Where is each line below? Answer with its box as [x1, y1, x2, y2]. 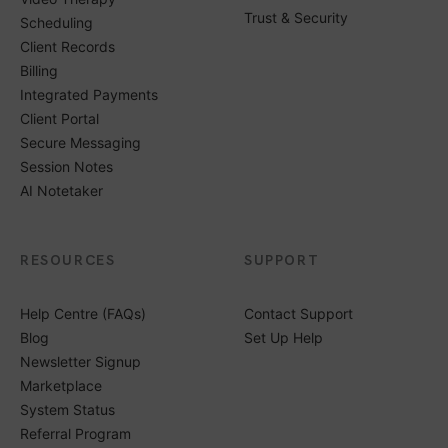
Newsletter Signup [20, 352, 141, 370]
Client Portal [20, 110, 99, 127]
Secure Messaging [20, 134, 141, 151]
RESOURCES [20, 251, 116, 269]
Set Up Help [244, 328, 323, 346]
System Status [20, 400, 115, 418]
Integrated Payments [20, 86, 158, 103]
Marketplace [20, 376, 102, 394]
